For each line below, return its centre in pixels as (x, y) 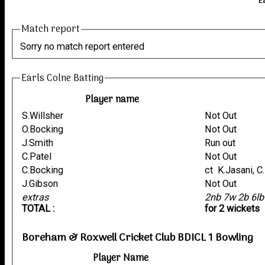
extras (35, 197)
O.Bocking (43, 129)
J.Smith (38, 143)
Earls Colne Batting (63, 78)
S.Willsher (43, 115)
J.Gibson (40, 183)
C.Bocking (43, 170)
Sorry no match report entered (83, 46)
